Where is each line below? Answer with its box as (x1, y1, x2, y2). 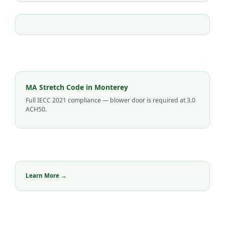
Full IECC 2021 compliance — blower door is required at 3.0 (26, 95, 195, 104)
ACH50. (26, 104, 47, 114)
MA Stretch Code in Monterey (26, 82, 128, 92)
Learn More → (26, 171, 67, 179)
